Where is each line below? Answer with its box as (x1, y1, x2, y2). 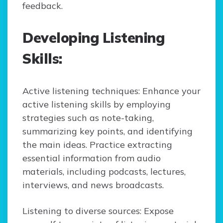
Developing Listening (22, 29, 164, 47)
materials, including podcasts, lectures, (22, 166, 186, 178)
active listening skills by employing (22, 99, 171, 111)
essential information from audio (22, 152, 161, 164)
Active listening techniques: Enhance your (22, 85, 201, 97)
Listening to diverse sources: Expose (22, 205, 174, 217)
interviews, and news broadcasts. (22, 179, 164, 191)
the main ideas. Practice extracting (22, 139, 172, 151)
